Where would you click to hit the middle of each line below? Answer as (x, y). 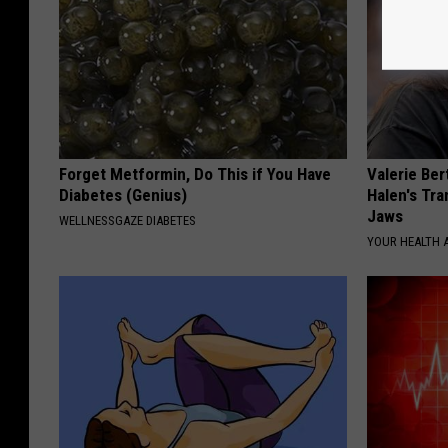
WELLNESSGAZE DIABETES (127, 221)
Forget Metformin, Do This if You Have (195, 174)
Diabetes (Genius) (123, 195)
